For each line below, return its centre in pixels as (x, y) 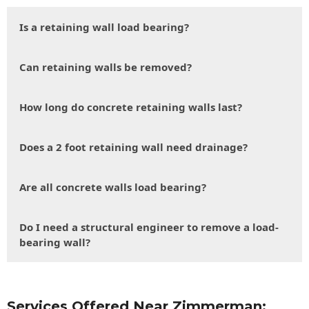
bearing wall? (55, 242)
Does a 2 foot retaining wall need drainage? (133, 147)
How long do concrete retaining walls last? (131, 107)
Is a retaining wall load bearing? (104, 27)
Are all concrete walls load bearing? (113, 187)
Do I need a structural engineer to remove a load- (149, 227)
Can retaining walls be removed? (106, 67)
